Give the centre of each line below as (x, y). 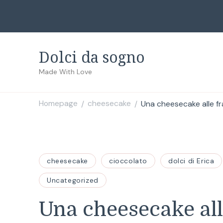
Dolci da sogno (92, 57)
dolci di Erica (191, 161)
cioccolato (128, 161)
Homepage (58, 104)
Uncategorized (73, 180)
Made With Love (65, 72)
